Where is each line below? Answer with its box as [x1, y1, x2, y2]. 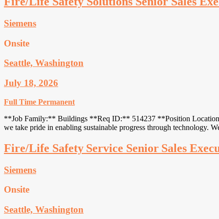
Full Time [4, 97, 36, 106]
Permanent [38, 97, 75, 106]
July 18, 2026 [4, 78, 58, 88]
